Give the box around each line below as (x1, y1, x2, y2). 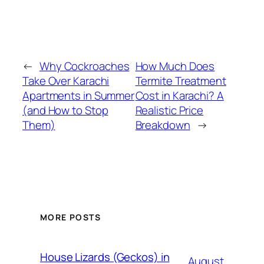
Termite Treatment (135, 72, 226, 88)
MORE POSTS (40, 211, 101, 223)
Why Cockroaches (39, 58, 130, 74)
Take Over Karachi (22, 72, 110, 88)
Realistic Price (135, 102, 204, 118)
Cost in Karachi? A (135, 87, 224, 103)
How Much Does (135, 58, 215, 74)
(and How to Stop (22, 102, 108, 118)
